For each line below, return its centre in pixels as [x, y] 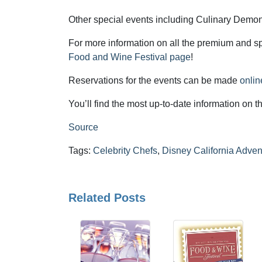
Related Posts [107, 198]
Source [83, 127]
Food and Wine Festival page [130, 57]
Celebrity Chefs [125, 151]
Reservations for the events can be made [154, 80]
